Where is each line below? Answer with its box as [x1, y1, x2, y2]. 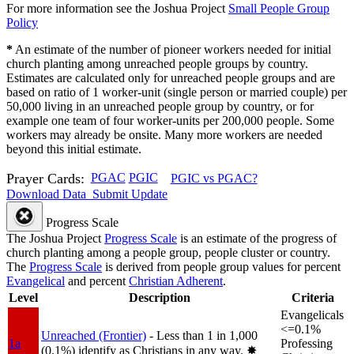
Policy [6, 15, 38, 29]
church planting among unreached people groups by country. [6, 56, 308, 70]
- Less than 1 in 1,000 [149, 328, 258, 342]
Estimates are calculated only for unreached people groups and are [6, 70, 335, 85]
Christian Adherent [129, 273, 223, 288]
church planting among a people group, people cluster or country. [6, 245, 330, 259]
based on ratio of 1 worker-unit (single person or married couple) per [6, 85, 347, 99]
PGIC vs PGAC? [170, 171, 258, 186]
